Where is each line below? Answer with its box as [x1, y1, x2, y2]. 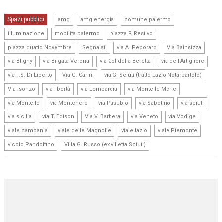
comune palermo [124, 16, 171, 23]
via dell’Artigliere [161, 58, 205, 65]
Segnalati [82, 44, 107, 51]
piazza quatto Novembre [8, 44, 72, 51]
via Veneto [131, 113, 159, 120]
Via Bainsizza [167, 44, 202, 51]
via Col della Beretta [100, 58, 151, 65]
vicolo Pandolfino [8, 141, 55, 148]
